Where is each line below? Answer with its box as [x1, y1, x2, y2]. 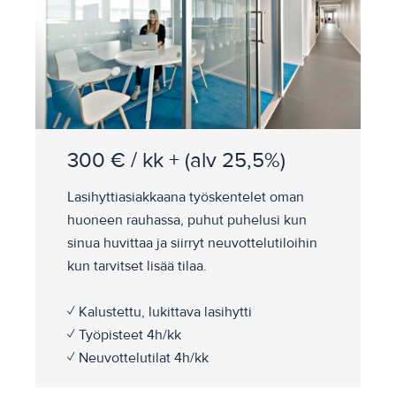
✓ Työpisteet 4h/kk [67, 326, 181, 345]
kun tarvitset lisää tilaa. [67, 257, 207, 276]
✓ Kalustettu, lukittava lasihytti [67, 303, 252, 322]
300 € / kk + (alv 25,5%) [67, 148, 286, 174]
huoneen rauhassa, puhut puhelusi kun [67, 211, 307, 230]
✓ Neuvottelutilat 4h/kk [67, 349, 216, 368]
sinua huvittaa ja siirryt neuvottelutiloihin [67, 234, 317, 253]
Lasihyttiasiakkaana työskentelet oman [67, 188, 304, 207]
